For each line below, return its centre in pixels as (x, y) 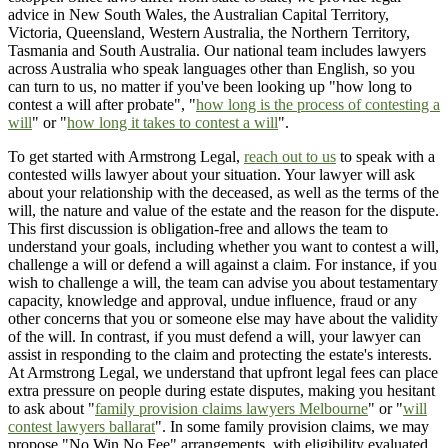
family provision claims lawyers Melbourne (231, 408)
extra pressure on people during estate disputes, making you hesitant (221, 390)
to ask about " (51, 408)
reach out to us (290, 156)
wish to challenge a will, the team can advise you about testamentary (223, 282)
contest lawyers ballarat (81, 426)
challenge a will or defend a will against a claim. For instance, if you (222, 264)
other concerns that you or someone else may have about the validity (223, 318)
